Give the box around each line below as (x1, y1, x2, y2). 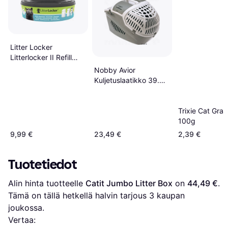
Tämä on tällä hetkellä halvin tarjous (8, 190, 149, 201)
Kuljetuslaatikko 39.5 (94, 75, 164, 84)
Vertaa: (8, 215, 36, 225)
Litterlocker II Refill (10, 52, 72, 62)
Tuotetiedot (8, 157, 77, 173)
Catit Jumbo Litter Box (85, 178, 173, 189)
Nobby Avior (94, 65, 135, 74)
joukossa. (8, 203, 44, 213)
